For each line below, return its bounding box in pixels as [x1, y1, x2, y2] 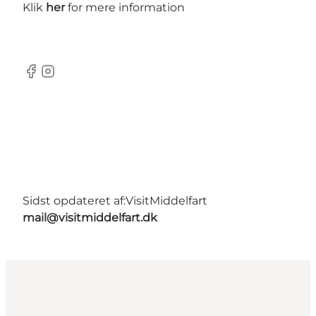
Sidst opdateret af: [23, 194, 126, 208]
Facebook [22, 71, 78, 85]
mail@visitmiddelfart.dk [23, 211, 157, 225]
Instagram [39, 71, 97, 85]
